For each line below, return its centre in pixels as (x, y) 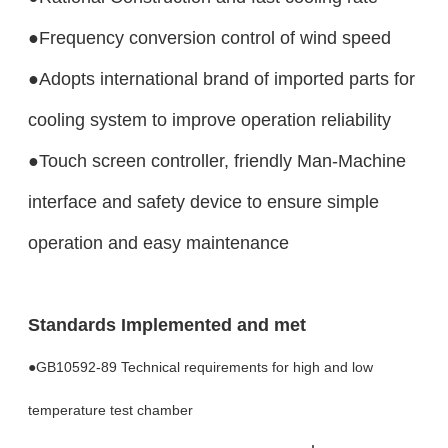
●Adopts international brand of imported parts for (221, 78)
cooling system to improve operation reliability (209, 119)
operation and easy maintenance (158, 242)
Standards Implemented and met (166, 324)
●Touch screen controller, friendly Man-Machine (216, 160)
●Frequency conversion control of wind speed (209, 37)
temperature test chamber (110, 409)
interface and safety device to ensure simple (203, 201)
